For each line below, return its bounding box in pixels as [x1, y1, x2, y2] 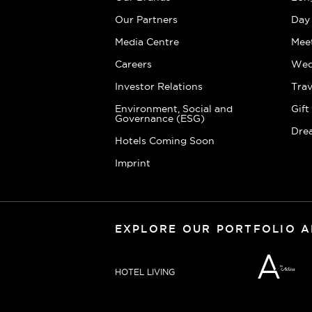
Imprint [114, 157, 150, 169]
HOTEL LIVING [114, 267, 175, 277]
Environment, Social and [114, 103, 233, 114]
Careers [114, 58, 152, 70]
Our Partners [114, 14, 178, 25]
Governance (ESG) [114, 113, 205, 124]
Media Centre [114, 36, 179, 47]
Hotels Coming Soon [114, 135, 214, 146]
